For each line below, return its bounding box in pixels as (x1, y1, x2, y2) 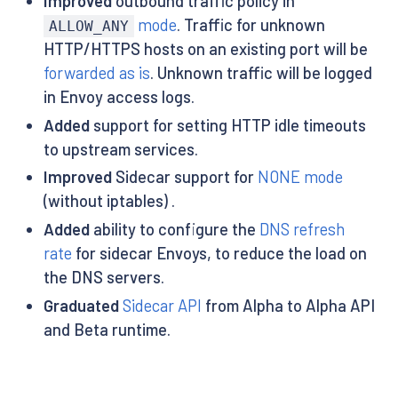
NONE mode (257, 167, 343, 187)
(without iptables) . (43, 191, 175, 211)
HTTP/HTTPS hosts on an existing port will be (43, 39, 368, 60)
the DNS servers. (43, 267, 164, 287)
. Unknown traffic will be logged (149, 63, 372, 84)
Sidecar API (122, 295, 202, 315)
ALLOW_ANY (48, 18, 129, 36)
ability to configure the (89, 219, 259, 239)
